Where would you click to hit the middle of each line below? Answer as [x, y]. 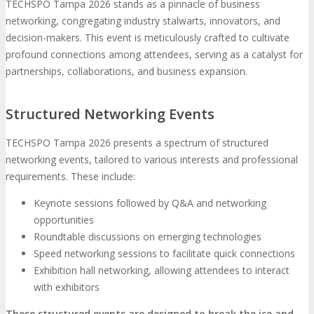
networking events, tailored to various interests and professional [152, 159]
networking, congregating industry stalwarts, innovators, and [143, 21]
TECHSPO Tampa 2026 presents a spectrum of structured [137, 142]
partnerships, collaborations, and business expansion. [127, 71]
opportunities [64, 219]
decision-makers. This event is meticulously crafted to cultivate [148, 38]
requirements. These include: [70, 176]
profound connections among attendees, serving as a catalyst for [154, 55]
